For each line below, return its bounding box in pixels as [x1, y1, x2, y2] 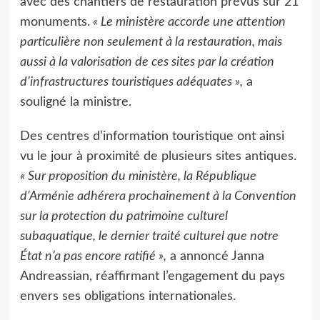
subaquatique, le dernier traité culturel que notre [19, 229, 279, 243]
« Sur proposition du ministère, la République [19, 169, 256, 183]
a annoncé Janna [166, 249, 264, 263]
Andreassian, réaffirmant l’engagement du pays [19, 269, 285, 283]
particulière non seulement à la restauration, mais [19, 35, 282, 49]
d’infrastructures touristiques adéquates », [19, 75, 243, 89]
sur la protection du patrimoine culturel [19, 209, 228, 223]
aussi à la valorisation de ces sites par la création [19, 55, 274, 69]
